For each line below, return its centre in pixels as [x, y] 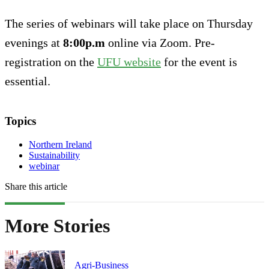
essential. [28, 81]
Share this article [36, 187]
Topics [20, 121]
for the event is [199, 62]
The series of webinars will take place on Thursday [129, 24]
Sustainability [54, 156]
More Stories [57, 226]
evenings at [34, 43]
